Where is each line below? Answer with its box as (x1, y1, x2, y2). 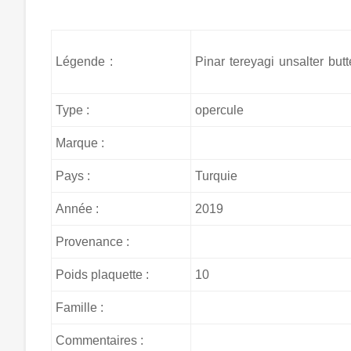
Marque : (55, 136, 104, 150)
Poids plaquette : (55, 268, 149, 281)
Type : (55, 103, 89, 117)
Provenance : (55, 235, 129, 248)
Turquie (194, 169, 237, 183)
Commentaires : (55, 334, 143, 347)
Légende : (55, 55, 113, 68)
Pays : (55, 169, 90, 183)
